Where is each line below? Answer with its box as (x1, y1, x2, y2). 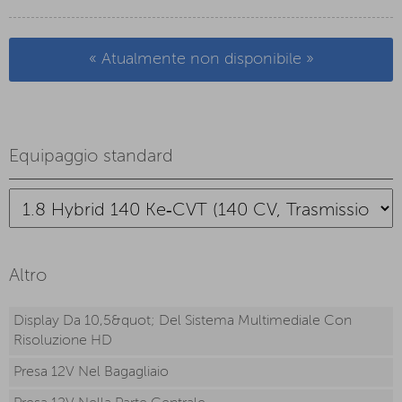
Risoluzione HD (13, 334, 112, 349)
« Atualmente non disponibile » (88, 51, 314, 68)
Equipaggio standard (9, 148, 173, 167)
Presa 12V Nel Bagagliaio (13, 365, 169, 380)
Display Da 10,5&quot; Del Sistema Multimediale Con (13, 314, 352, 329)
